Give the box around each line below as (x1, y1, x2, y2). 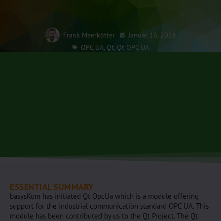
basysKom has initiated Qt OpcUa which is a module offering (10, 191, 199, 201)
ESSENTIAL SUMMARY (10, 182, 94, 192)
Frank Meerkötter (63, 30, 115, 39)
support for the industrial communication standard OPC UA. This (10, 201, 209, 211)
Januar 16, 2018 (128, 30, 176, 39)
